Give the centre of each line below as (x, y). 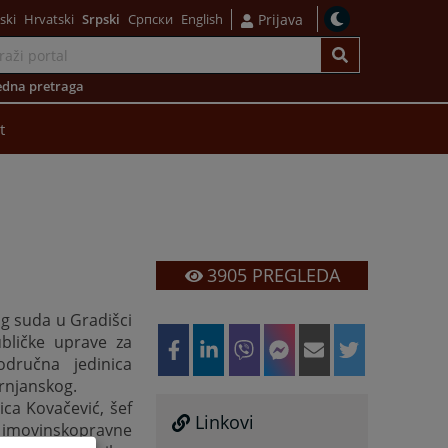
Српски (150, 18)
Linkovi (225, 422)
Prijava (280, 19)
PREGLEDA (293, 275)
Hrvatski (49, 18)
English (202, 18)
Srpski (101, 18)
